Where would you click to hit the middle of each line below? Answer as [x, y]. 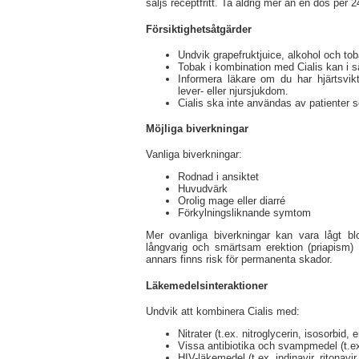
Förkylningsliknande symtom [244, 213]
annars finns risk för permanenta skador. [239, 260]
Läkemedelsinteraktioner [207, 285]
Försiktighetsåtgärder [199, 29]
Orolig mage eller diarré [232, 201]
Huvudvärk [203, 189]
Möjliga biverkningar [197, 129]
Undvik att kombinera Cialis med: [223, 311]
